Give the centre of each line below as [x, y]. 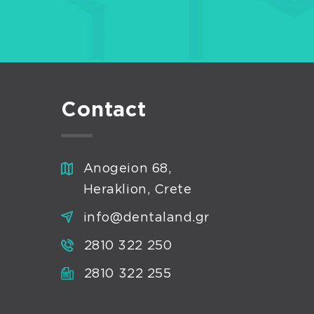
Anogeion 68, [127, 169]
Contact [104, 110]
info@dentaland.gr [146, 218]
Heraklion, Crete [137, 190]
